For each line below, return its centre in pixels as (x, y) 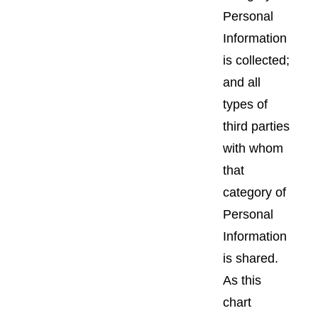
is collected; (256, 60)
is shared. (251, 258)
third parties (256, 126)
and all (242, 82)
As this (242, 280)
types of (245, 104)
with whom (253, 148)
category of (254, 192)
